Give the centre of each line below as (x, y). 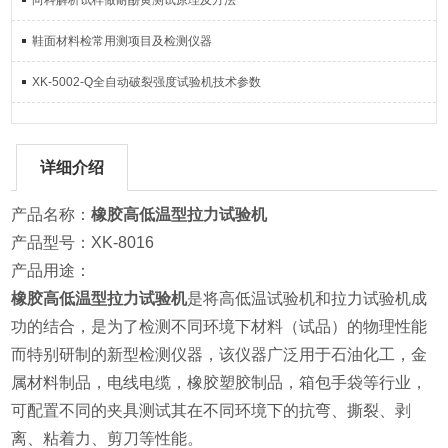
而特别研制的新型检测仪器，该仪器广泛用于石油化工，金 (219, 354)
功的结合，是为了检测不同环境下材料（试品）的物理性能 (219, 326)
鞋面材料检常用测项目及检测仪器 (122, 41)
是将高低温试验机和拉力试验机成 (307, 298)
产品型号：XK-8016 (83, 242)
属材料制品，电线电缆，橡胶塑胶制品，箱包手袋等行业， (219, 382)
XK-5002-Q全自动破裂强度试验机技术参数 (147, 82)
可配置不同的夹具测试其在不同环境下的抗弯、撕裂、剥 (211, 410)
